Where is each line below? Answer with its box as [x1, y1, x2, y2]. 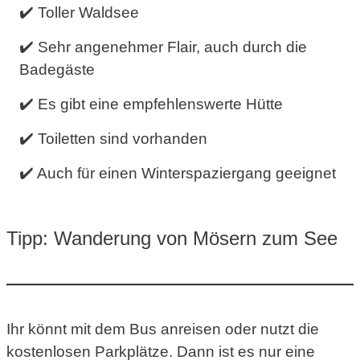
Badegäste [19, 60, 95, 78]
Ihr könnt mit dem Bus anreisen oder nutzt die [6, 320, 319, 337]
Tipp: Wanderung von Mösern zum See [6, 227, 337, 249]
